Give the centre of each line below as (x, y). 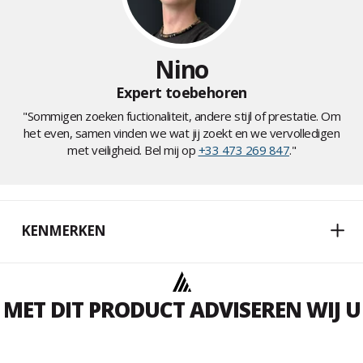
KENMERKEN (63, 231)
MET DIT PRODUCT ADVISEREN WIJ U (181, 310)
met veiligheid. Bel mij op (133, 150)
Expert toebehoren (181, 93)
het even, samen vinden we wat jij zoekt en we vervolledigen (181, 133)
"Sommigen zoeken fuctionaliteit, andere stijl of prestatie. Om (181, 116)
